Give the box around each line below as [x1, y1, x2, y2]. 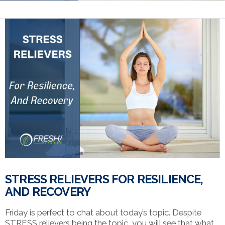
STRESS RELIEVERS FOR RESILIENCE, [5, 172, 203, 187]
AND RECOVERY [5, 185, 91, 199]
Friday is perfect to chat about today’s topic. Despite [5, 207, 201, 217]
